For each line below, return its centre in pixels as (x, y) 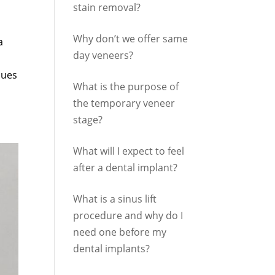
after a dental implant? (126, 168)
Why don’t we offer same (131, 39)
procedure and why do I (128, 215)
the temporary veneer (124, 103)
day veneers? (103, 55)
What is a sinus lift (115, 199)
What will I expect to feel (129, 151)
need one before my (120, 232)
